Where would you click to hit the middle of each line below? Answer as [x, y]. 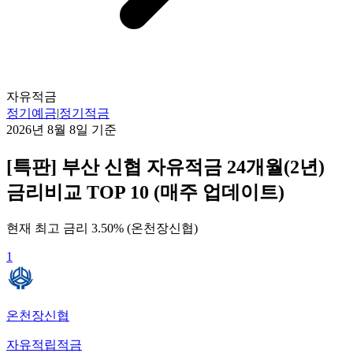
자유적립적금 [44, 344]
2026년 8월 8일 [47, 130]
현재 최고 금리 [49, 228]
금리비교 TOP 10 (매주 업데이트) [145, 192]
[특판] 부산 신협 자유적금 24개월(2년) [165, 167]
